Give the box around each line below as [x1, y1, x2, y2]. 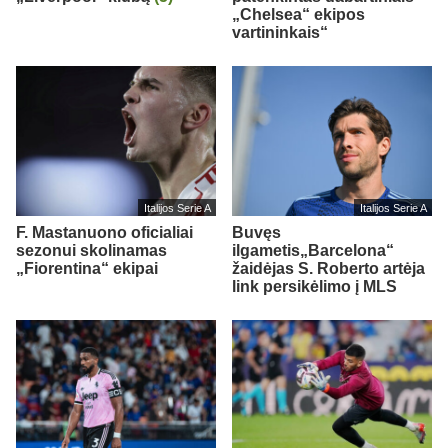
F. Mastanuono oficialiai [16, 223, 193, 241]
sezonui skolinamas [16, 241, 167, 259]
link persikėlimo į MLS [232, 277, 397, 295]
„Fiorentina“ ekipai [16, 259, 158, 277]
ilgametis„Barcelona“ [232, 241, 394, 259]
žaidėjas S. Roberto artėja [232, 259, 425, 277]
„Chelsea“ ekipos [232, 5, 365, 23]
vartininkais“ [232, 23, 328, 41]
